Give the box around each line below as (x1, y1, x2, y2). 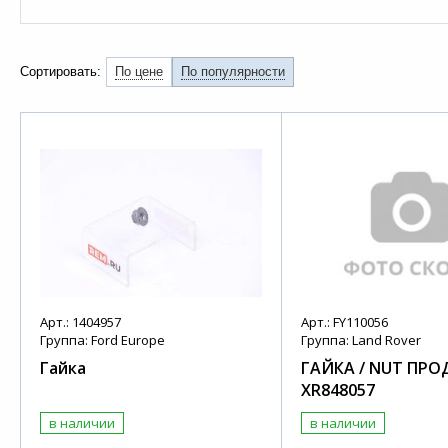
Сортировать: (20, 64, 101, 80)
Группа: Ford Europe (40, 331, 166, 350)
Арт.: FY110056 (300, 313, 388, 332)
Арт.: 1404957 (40, 313, 122, 332)
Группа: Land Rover (300, 331, 421, 350)
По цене (115, 64, 163, 80)
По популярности (181, 64, 285, 80)
